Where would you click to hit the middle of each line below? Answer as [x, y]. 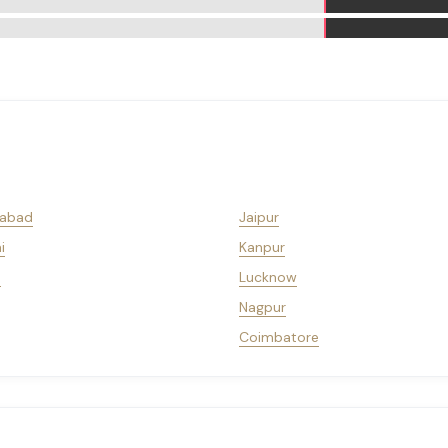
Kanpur [262, 247]
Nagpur [262, 307]
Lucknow [268, 277]
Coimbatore [279, 337]
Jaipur [259, 217]
